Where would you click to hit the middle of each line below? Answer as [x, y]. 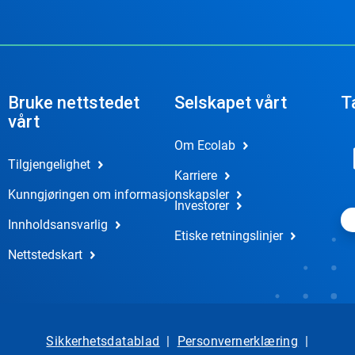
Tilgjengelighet [49, 164]
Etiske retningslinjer [228, 236]
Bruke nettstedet [73, 103]
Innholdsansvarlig [57, 225]
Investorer [201, 206]
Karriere [195, 176]
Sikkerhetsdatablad [103, 341]
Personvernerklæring [238, 341]
